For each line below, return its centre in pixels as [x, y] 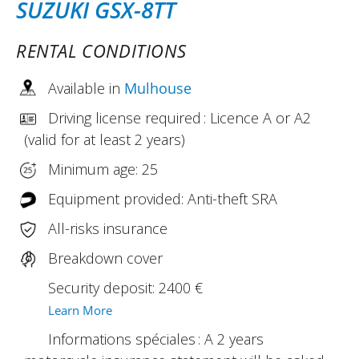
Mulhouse [158, 88]
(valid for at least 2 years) [105, 139]
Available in [86, 88]
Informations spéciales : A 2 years [156, 339]
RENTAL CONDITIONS [101, 50]
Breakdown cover [105, 258]
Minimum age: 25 [103, 169]
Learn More [80, 310]
